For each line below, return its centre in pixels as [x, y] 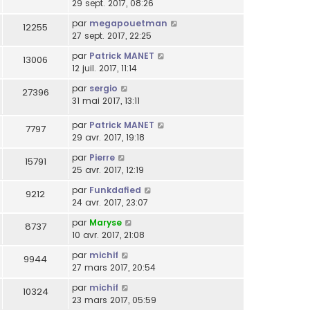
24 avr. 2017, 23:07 [110, 202]
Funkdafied [115, 190]
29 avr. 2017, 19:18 [108, 137]
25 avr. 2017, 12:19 [108, 170]
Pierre [102, 157]
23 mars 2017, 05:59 [114, 300]
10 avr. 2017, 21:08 [108, 235]
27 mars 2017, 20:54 [114, 267]
